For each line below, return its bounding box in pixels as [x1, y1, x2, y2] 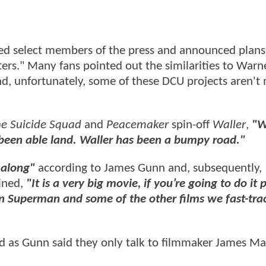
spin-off [169, 119, 213, 132]
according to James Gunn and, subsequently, [35, 162, 265, 175]
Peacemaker [106, 119, 169, 132]
